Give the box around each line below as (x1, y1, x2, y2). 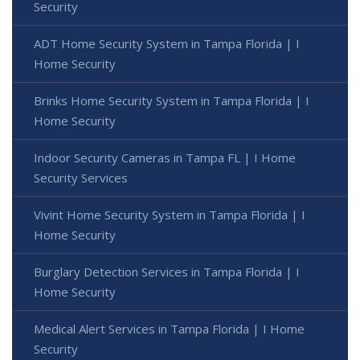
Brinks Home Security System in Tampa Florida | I (34, 92, 309, 108)
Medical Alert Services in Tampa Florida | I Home (34, 320, 305, 337)
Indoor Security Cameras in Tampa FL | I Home (34, 149, 296, 166)
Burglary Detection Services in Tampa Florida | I (34, 263, 300, 280)
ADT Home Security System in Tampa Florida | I (34, 35, 300, 51)
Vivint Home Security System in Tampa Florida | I (34, 206, 305, 223)
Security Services (34, 169, 128, 186)
